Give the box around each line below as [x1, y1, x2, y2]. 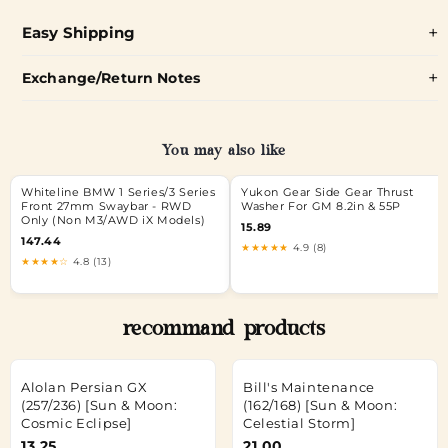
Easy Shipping [22, 22, 135, 42]
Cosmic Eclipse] [21, 414, 132, 431]
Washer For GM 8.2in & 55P [241, 200, 401, 213]
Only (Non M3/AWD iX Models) [21, 214, 206, 227]
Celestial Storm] [243, 414, 356, 431]
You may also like [162, 143, 286, 162]
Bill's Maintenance [243, 378, 375, 395]
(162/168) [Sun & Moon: [243, 396, 398, 413]
